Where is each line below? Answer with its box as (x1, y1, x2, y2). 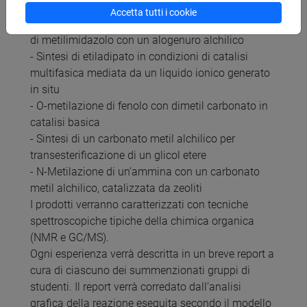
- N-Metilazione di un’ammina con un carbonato (30, 164, 260, 178)
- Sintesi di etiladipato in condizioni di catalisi (30, 49, 248, 63)
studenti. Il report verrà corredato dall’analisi (30, 280, 241, 293)
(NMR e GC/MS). (30, 230, 109, 244)
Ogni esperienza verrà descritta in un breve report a (30, 247, 274, 260)
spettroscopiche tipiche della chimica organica (30, 214, 254, 228)
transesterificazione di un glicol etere (30, 148, 206, 162)
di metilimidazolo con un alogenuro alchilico (30, 33, 244, 47)
